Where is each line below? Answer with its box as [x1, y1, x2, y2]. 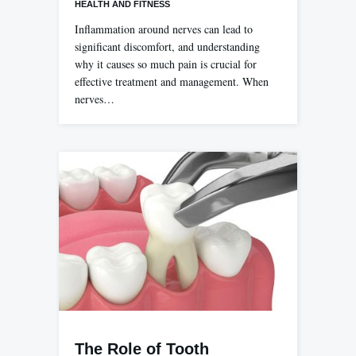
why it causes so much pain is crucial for [75, 56, 257, 72]
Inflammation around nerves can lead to [75, 21, 253, 37]
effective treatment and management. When [75, 73, 269, 89]
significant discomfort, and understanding [75, 38, 260, 54]
